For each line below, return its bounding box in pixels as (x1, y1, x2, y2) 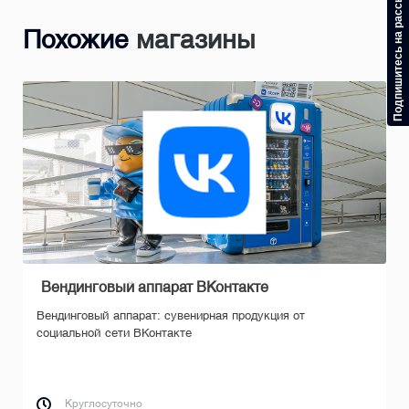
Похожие (23, 25, 129, 54)
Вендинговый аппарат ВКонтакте (41, 278, 268, 296)
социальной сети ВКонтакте (37, 325, 192, 340)
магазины (129, 25, 255, 54)
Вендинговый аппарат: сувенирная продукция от (37, 308, 305, 322)
